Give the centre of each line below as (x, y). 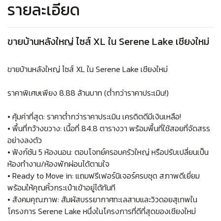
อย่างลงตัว (25, 140)
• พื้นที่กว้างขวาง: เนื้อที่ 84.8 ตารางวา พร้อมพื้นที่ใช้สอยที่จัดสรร (109, 128)
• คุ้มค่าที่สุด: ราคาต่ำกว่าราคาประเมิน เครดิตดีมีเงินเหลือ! (94, 116)
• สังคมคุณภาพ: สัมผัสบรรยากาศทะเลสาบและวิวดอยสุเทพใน (102, 199)
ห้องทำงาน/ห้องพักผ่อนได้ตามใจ (58, 164)
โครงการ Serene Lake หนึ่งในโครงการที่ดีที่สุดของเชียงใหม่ (102, 211)
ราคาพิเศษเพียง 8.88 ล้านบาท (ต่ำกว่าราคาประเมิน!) (88, 92)
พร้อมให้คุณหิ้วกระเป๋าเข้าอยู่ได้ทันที (61, 187)
